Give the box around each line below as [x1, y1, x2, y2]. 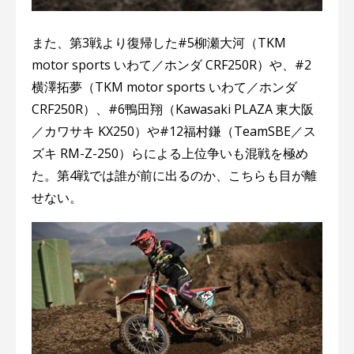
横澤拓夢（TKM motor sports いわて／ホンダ [32, 77, 297, 96]
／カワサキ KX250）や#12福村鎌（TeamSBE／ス [32, 122, 316, 140]
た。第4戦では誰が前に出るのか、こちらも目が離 [32, 166, 317, 184]
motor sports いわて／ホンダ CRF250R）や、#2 [32, 55, 311, 73]
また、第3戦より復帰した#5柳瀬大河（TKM [32, 33, 286, 51]
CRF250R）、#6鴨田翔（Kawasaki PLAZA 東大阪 [32, 100, 314, 118]
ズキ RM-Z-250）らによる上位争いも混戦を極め [32, 144, 308, 162]
